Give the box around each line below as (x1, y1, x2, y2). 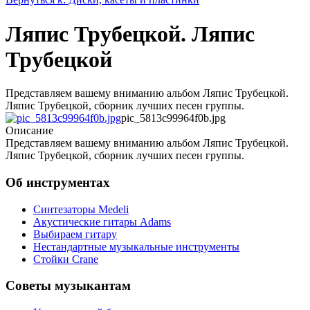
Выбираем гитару (33, 228, 117, 240)
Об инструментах (6, 174, 110, 190)
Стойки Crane (33, 253, 98, 265)
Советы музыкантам (6, 278, 131, 293)
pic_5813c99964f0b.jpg (121, 112, 226, 125)
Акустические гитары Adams (33, 215, 171, 228)
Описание (6, 125, 53, 137)
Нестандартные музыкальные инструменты (33, 240, 239, 253)
